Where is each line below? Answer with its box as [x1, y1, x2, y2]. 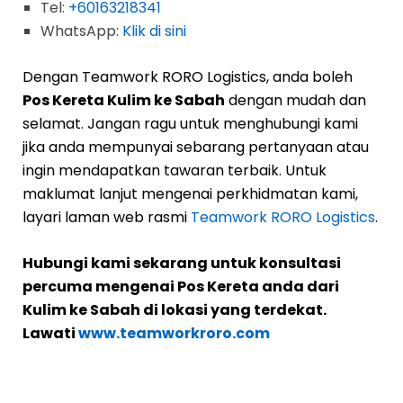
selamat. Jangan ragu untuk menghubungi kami [22, 112, 358, 134]
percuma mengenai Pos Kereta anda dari [22, 275, 339, 297]
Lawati [22, 322, 78, 344]
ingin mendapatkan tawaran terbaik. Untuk [22, 159, 327, 181]
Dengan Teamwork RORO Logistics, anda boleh [22, 66, 353, 87]
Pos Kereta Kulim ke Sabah [22, 89, 225, 111]
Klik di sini [122, 20, 186, 41]
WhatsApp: [40, 20, 122, 41]
